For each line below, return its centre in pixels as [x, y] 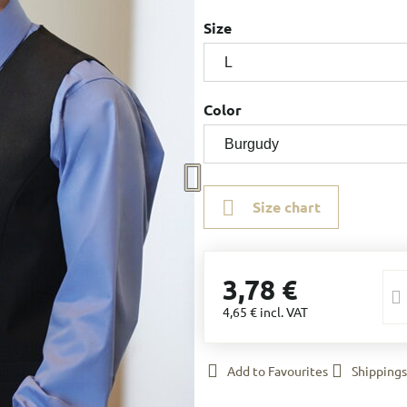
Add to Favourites [277, 371]
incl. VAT [283, 312]
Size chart [286, 207]
